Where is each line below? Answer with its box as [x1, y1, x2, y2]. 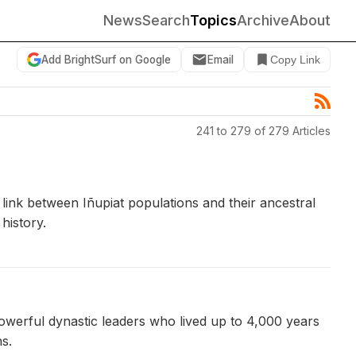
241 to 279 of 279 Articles [196, 123, 331, 137]
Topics [190, 12, 237, 29]
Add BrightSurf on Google [41, 52, 171, 66]
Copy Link [270, 53, 320, 66]
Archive [237, 12, 289, 29]
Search [142, 12, 190, 29]
